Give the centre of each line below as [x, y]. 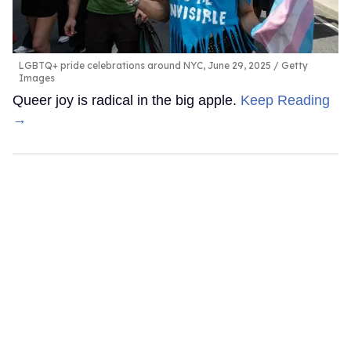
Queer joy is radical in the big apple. [127, 100]
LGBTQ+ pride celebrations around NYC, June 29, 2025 [145, 65]
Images [37, 78]
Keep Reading [285, 100]
